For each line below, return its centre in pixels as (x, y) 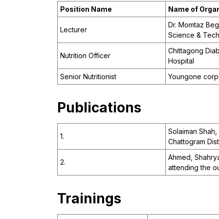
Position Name (86, 9)
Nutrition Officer (85, 56)
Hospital (181, 61)
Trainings (89, 199)
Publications (99, 108)
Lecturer (74, 30)
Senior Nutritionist (88, 77)
